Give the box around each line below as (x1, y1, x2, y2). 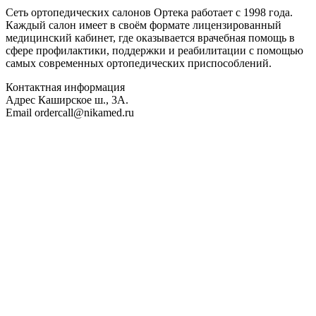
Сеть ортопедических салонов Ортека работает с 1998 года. (6, 6, 293, 18)
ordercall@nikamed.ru (32, 106, 134, 119)
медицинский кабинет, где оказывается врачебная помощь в (6, 31, 295, 44)
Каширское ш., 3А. (35, 93, 128, 106)
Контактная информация (6, 80, 125, 93)
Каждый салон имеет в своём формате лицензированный (6, 18, 281, 31)
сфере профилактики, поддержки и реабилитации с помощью (6, 44, 303, 56)
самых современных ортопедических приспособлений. (6, 56, 272, 69)
